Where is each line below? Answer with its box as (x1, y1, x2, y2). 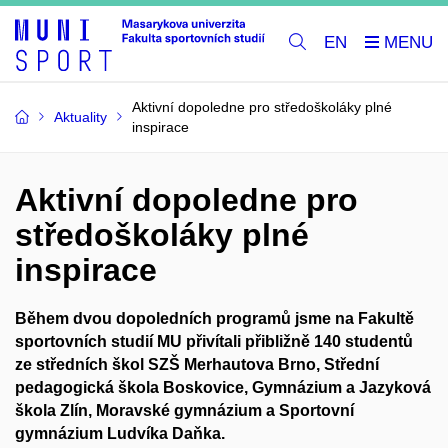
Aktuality (54, 108, 107, 125)
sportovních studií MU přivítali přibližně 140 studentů (15, 332, 413, 350)
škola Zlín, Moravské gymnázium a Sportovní (15, 401, 354, 419)
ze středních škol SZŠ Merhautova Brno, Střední (15, 355, 379, 373)
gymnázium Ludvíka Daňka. (15, 424, 225, 442)
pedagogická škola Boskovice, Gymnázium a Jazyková (15, 378, 431, 396)
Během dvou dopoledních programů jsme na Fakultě (15, 309, 414, 327)
